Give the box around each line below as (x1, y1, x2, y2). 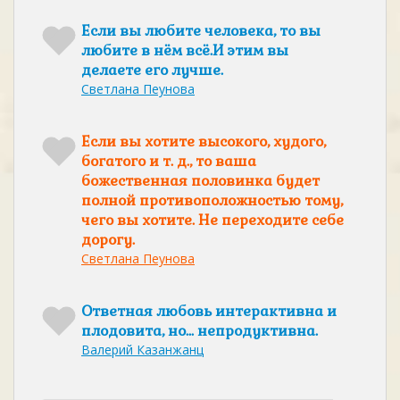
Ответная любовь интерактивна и (81, 302, 337, 321)
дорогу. (81, 230, 135, 249)
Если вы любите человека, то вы (81, 21, 321, 40)
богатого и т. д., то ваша (81, 152, 256, 171)
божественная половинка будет (81, 171, 320, 190)
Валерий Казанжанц (81, 341, 204, 358)
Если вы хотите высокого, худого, (81, 132, 326, 151)
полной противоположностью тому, (81, 191, 343, 210)
